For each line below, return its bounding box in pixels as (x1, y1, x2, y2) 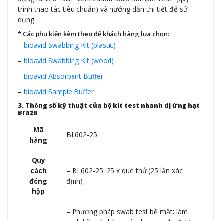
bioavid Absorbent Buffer (24, 71, 103, 81)
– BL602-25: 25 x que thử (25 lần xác (66, 165, 183, 175)
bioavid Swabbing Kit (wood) (24, 56, 114, 66)
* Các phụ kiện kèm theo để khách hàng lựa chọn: (18, 29, 169, 38)
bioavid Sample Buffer (24, 86, 94, 96)
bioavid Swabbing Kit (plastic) (24, 40, 116, 50)
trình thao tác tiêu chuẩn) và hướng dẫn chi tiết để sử (18, 4, 187, 14)
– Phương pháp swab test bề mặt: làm (66, 206, 188, 216)
